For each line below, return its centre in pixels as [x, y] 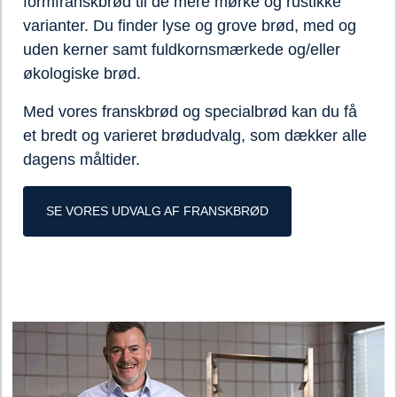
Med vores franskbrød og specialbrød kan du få [190, 112]
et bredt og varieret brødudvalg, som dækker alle [195, 136]
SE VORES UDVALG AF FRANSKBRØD [157, 211]
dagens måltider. [82, 160]
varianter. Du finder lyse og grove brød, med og [190, 26]
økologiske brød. [84, 74]
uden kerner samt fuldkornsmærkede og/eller [182, 50]
